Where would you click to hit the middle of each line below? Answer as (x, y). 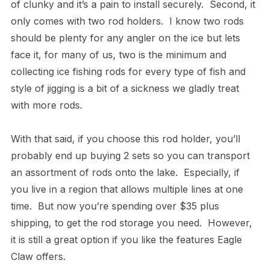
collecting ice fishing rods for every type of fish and (128, 71)
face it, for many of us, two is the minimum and (118, 54)
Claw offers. (38, 256)
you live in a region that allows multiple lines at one (127, 189)
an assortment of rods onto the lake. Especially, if (125, 172)
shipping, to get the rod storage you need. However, (131, 222)
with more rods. (49, 105)
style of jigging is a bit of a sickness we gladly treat (125, 88)
